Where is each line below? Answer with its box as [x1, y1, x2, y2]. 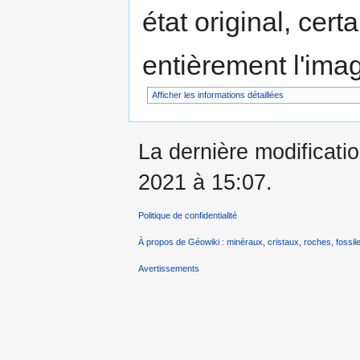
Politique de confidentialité [138, 210, 237, 220]
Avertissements [138, 264, 199, 274]
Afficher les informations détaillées [151, 90, 284, 100]
